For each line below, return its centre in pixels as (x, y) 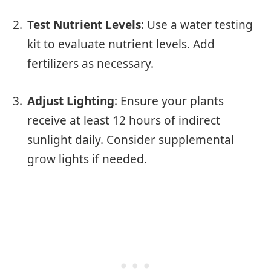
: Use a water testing (197, 25)
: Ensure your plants (169, 101)
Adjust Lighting (71, 101)
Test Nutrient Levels (84, 25)
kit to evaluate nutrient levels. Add (121, 44)
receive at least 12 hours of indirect (124, 120)
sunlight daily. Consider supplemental (131, 139)
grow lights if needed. (87, 159)
